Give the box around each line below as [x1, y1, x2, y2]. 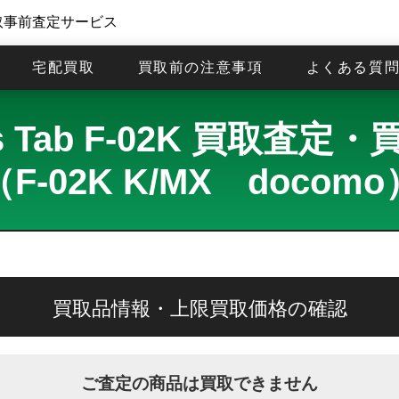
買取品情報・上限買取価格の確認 [52, 297, 347, 320]
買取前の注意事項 [137, 60, 264, 76]
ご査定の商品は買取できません [81, 374, 318, 393]
